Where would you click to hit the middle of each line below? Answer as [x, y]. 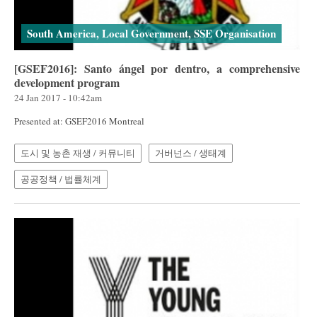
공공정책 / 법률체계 [61, 179]
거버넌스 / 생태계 [191, 153]
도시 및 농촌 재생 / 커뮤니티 [78, 153]
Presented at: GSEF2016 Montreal [79, 121]
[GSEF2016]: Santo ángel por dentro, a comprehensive [157, 69]
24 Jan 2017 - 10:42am [58, 98]
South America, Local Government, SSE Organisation [151, 34]
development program [67, 83]
